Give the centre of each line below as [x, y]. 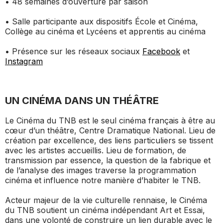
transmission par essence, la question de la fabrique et [108, 161]
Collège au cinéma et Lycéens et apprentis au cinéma [105, 32]
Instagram [24, 61]
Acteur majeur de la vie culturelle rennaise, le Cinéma [106, 200]
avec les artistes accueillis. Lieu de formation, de [96, 151]
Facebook [161, 52]
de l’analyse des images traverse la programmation [101, 170]
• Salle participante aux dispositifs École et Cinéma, [102, 22]
